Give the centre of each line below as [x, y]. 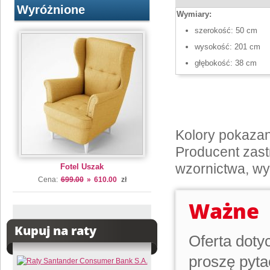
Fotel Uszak [82, 167]
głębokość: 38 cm [226, 63]
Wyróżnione [51, 10]
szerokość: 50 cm [226, 30]
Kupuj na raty [55, 231]
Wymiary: [194, 14]
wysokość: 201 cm [228, 47]
